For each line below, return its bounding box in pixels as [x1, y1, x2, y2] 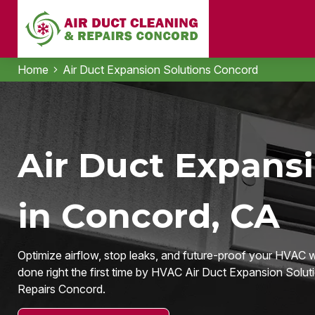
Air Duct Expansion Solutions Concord [62, 63, 258, 77]
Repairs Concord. [17, 282, 105, 296]
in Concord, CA [17, 195, 280, 236]
